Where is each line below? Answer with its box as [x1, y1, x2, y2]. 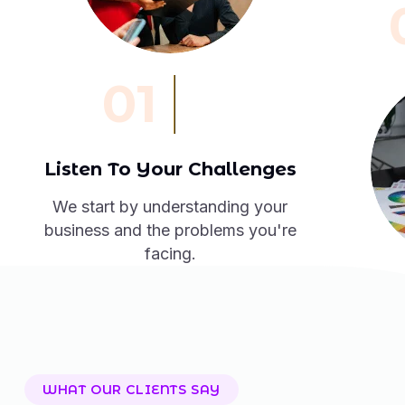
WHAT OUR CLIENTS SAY [42, 381, 221, 398]
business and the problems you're [43, 221, 297, 240]
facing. [144, 244, 196, 263]
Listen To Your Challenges [43, 158, 297, 180]
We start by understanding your [52, 197, 288, 216]
